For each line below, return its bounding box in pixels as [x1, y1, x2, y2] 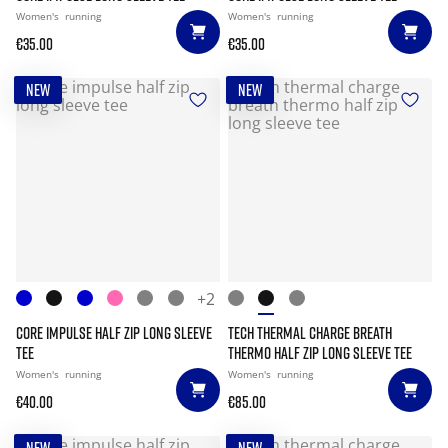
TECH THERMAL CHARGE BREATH [228, 323, 392, 343]
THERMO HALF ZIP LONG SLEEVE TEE [228, 343, 412, 363]
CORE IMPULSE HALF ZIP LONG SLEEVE [16, 323, 212, 343]
